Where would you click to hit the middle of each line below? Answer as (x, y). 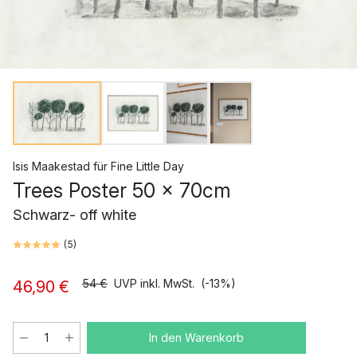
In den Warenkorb (196, 338)
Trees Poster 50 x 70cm (122, 191)
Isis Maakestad (51, 167)
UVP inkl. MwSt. (154, 284)
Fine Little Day (147, 167)
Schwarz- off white (75, 215)
